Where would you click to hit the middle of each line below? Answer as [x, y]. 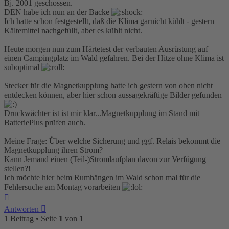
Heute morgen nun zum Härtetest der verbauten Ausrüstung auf [106, 49]
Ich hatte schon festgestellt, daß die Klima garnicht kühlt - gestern [109, 21]
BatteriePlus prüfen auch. [45, 123]
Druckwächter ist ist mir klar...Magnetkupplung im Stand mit [102, 113]
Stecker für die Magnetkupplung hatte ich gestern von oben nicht [108, 86]
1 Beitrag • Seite [31, 219]
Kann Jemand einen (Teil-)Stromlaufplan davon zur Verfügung [105, 159]
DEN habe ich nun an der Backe [58, 12]
